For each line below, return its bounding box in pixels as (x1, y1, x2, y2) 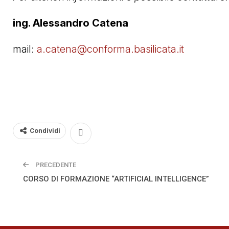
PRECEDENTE (34, 161, 76, 169)
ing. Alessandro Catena (13, 16, 128, 29)
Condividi (30, 126, 60, 134)
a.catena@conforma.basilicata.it (37, 42, 187, 55)
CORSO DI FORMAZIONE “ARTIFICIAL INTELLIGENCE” (23, 174, 209, 184)
